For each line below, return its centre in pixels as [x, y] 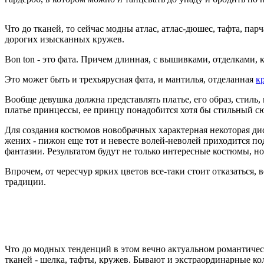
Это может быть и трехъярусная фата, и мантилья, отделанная [130, 79]
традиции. [25, 181]
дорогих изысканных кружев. [65, 39]
